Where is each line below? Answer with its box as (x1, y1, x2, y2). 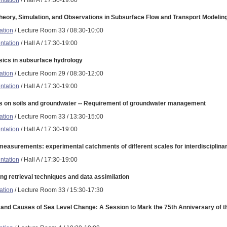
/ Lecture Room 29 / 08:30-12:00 (13, 69, 103, 77)
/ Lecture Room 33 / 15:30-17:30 (13, 186, 103, 194)
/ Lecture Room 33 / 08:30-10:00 (13, 26, 103, 34)
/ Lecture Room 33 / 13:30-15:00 (13, 112, 103, 120)
